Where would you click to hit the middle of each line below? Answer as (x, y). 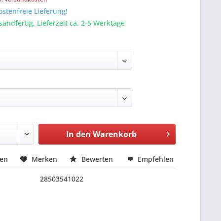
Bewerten (97, 159)
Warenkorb (114, 134)
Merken (45, 159)
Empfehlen (155, 159)
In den (78, 134)
